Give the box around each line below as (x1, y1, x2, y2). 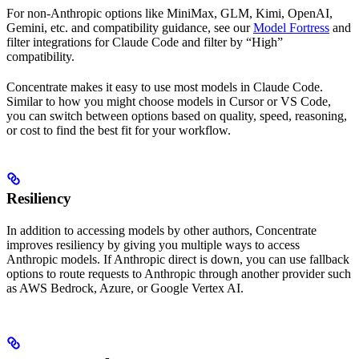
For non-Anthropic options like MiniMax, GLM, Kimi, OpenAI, (6, 6, 333, 20)
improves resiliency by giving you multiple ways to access (6, 237, 300, 252)
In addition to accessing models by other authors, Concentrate (6, 223, 317, 237)
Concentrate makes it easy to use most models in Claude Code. (6, 79, 323, 94)
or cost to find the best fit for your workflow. (6, 123, 231, 137)
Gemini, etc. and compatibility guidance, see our (6, 20, 253, 34)
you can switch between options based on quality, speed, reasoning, (6, 108, 347, 123)
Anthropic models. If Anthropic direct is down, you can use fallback (6, 252, 349, 266)
